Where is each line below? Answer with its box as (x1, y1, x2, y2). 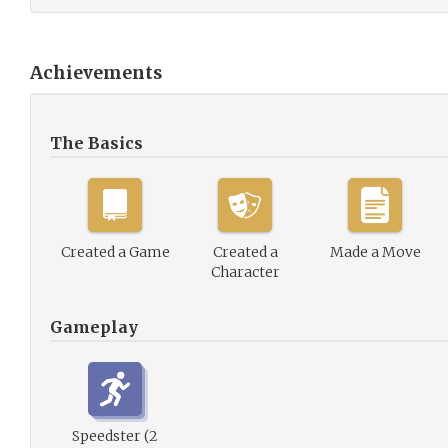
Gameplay (50, 317, 138, 337)
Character (210, 263, 280, 281)
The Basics (50, 133, 143, 153)
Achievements (30, 62, 162, 84)
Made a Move (329, 243, 421, 261)
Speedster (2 (72, 427, 158, 445)
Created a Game (60, 243, 170, 261)
